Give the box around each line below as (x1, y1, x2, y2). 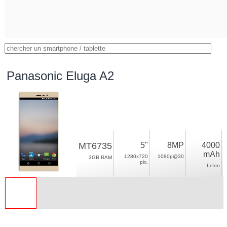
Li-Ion (207, 163, 220, 168)
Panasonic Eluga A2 (7, 69, 115, 83)
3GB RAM (89, 155, 112, 160)
